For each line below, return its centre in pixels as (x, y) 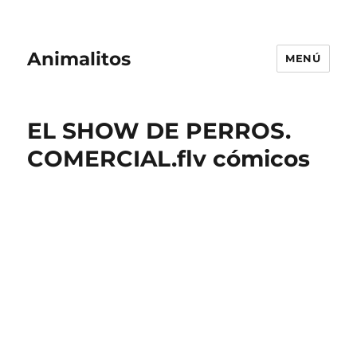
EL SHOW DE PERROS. (159, 131)
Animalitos (79, 59)
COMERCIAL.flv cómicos (169, 159)
